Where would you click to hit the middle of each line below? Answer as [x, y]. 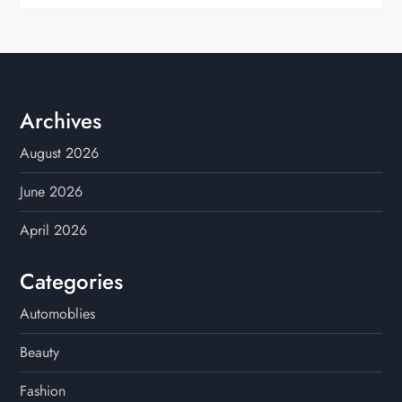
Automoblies [58, 314]
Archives [61, 121]
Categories [72, 282]
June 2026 [52, 192]
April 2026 [54, 231]
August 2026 [60, 153]
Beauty [40, 353]
